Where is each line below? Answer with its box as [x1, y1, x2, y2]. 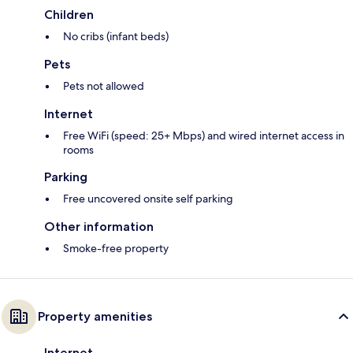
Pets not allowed [63, 79, 144, 94]
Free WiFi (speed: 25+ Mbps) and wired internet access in [63, 128, 344, 143]
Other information [44, 219, 154, 235]
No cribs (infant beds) [63, 29, 169, 44]
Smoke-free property [63, 241, 169, 256]
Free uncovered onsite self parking [63, 191, 233, 206]
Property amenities [38, 309, 152, 325]
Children [44, 7, 94, 23]
